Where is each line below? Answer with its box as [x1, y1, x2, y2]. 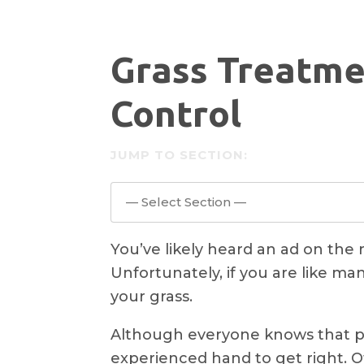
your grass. [110, 288, 193, 305]
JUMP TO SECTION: [110, 147, 248, 162]
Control [110, 93, 241, 134]
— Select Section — [126, 194, 246, 210]
